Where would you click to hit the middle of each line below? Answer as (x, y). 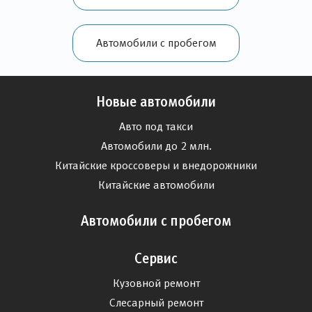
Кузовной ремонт (156, 283)
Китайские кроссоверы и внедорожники (156, 166)
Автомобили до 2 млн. (156, 146)
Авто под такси (156, 127)
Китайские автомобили (156, 185)
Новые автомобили (156, 102)
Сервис (156, 259)
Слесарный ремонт (156, 303)
